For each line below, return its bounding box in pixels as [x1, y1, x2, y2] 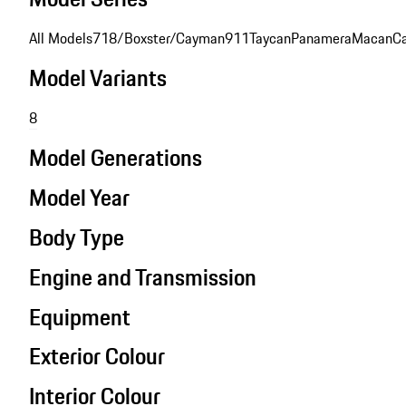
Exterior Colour [29, 339, 165, 374]
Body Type [29, 219, 124, 255]
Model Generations [29, 140, 202, 175]
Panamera [291, 27, 352, 50]
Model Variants [29, 61, 167, 96]
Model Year [29, 179, 130, 215]
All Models [29, 27, 92, 50]
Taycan [249, 27, 291, 50]
